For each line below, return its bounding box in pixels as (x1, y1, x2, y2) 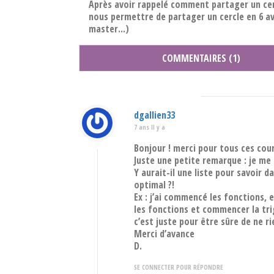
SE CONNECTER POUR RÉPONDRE (134, 262, 223, 272)
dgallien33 (134, 108, 175, 122)
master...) (88, 22, 129, 36)
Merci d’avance (134, 226, 194, 240)
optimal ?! (134, 177, 174, 191)
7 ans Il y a (134, 122, 165, 132)
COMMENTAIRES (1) (162, 51, 241, 65)
